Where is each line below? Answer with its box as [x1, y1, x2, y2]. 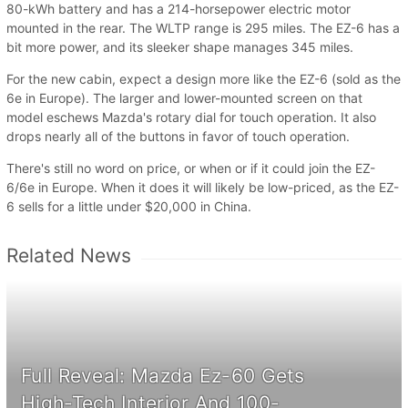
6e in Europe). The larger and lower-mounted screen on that [6, 89, 362, 106]
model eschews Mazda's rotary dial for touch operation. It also [6, 108, 376, 125]
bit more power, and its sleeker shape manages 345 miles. [6, 38, 353, 55]
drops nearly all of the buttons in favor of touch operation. [6, 127, 350, 144]
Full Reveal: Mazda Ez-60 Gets [21, 363, 305, 387]
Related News [6, 243, 131, 267]
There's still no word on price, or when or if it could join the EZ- [6, 159, 375, 176]
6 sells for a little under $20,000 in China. [6, 198, 251, 214]
